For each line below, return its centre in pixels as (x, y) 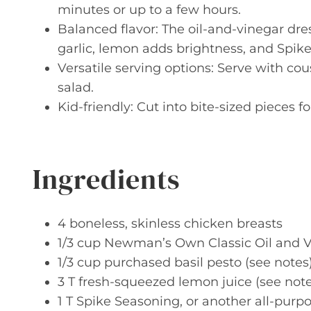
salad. (76, 87)
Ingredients (106, 179)
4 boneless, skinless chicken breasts (170, 224)
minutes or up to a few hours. (149, 10)
